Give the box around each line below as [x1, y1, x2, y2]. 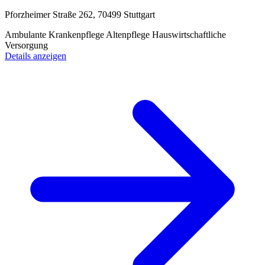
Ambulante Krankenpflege [5, 30, 106, 40]
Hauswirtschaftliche [152, 30, 226, 40]
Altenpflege [106, 30, 152, 40]
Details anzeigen [5, 51, 66, 62]
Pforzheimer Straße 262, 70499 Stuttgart [5, 9, 155, 20]
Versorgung [5, 40, 48, 51]
